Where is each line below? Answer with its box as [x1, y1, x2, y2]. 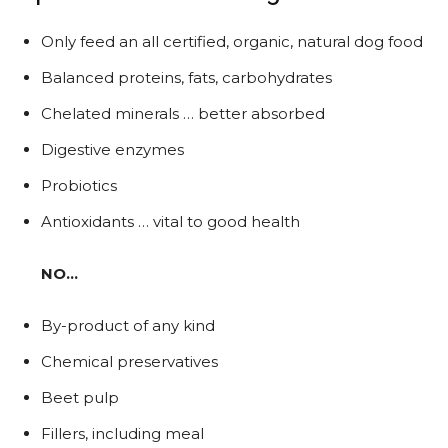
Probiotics [41, 176, 117, 196]
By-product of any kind [41, 316, 215, 336]
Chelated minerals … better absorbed [41, 104, 325, 124]
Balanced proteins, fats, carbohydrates [41, 68, 332, 88]
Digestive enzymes [41, 140, 184, 160]
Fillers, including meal [41, 424, 204, 444]
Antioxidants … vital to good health [41, 212, 300, 232]
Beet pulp [41, 388, 119, 408]
